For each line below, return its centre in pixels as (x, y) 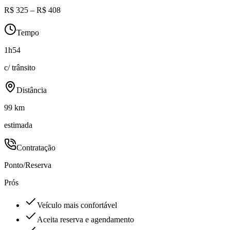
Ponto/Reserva (28, 165)
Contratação (36, 148)
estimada (18, 125)
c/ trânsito (20, 68)
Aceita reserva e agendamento (85, 220)
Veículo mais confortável (77, 205)
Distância (32, 90)
